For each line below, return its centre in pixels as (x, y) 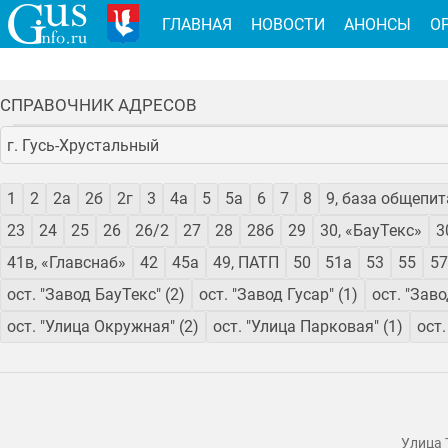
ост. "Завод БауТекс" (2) (96, 295)
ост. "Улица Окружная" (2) (103, 327)
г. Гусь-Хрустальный (83, 145)
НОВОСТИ (287, 24)
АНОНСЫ (377, 24)
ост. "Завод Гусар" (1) (278, 295)
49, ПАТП (246, 263)
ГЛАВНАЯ (196, 24)
